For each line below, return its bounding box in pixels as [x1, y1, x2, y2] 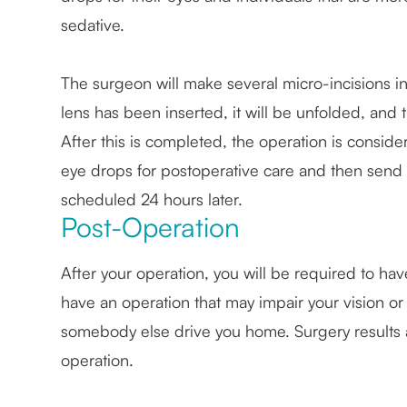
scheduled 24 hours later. [61, 189, 243, 210]
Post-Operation [61, 210, 241, 244]
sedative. [61, 15, 130, 35]
